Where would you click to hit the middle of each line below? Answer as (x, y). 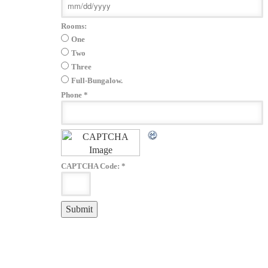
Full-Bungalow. (97, 81)
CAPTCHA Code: (90, 166)
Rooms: (74, 26)
